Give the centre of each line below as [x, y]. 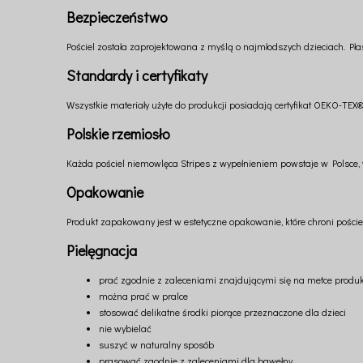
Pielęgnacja [102, 250]
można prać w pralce [143, 296]
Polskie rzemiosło [118, 133]
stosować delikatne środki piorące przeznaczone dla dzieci [222, 312]
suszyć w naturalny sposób [156, 345]
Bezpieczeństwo [117, 17]
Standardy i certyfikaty [137, 75]
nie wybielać [125, 329]
